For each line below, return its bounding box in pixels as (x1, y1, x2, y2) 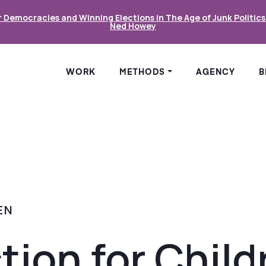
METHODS (119, 68, 166, 77)
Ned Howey (110, 20, 156, 31)
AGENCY (196, 68, 235, 77)
